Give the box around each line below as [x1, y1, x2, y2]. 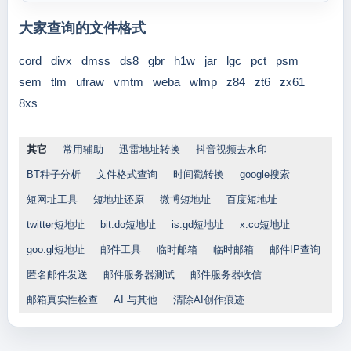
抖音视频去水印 [195, 143, 267, 155]
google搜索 [239, 168, 290, 180]
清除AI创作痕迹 [172, 294, 244, 306]
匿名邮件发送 [26, 269, 88, 280]
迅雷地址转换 [118, 143, 180, 155]
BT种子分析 [26, 168, 81, 180]
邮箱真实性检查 [26, 294, 98, 306]
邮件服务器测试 [103, 269, 175, 280]
